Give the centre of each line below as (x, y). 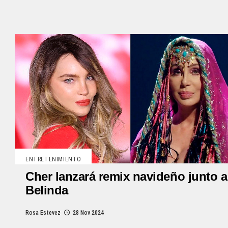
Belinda (47, 190)
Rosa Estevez (43, 213)
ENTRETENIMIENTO (53, 160)
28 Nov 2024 (88, 213)
